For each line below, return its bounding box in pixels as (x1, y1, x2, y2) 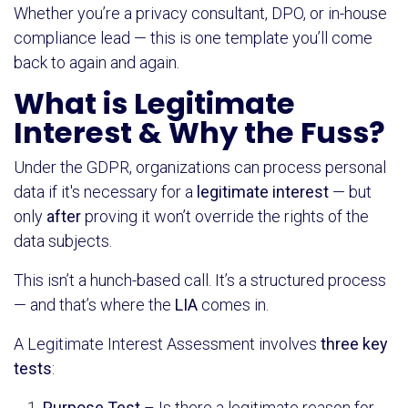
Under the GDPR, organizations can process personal (14, 157, 386, 177)
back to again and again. (14, 52, 179, 72)
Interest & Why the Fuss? (14, 111, 385, 153)
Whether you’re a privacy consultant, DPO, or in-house (14, 3, 387, 23)
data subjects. (14, 230, 112, 250)
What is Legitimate (14, 82, 295, 124)
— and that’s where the (14, 294, 175, 314)
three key (321, 333, 388, 353)
